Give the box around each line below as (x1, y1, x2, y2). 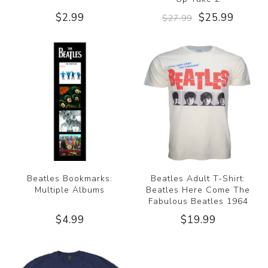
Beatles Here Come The (146, 184, 251, 196)
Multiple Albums (35, 184, 105, 196)
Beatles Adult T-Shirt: (151, 172, 246, 184)
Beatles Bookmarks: (27, 172, 113, 184)
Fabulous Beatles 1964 (148, 195, 248, 207)
